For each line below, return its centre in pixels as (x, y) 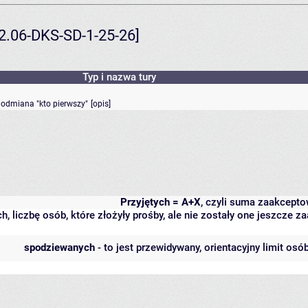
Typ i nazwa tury (119, 77)
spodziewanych (59, 248)
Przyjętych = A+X (161, 202)
